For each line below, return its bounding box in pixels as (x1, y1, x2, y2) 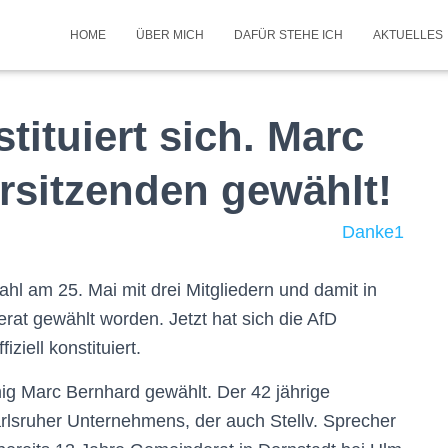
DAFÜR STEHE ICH (234, 28, 343, 42)
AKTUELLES (373, 28, 446, 42)
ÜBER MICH (136, 28, 204, 42)
